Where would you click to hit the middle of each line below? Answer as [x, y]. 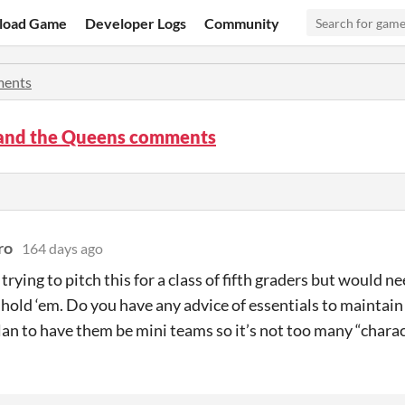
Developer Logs [136, 23]
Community [242, 23]
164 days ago [62, 248]
